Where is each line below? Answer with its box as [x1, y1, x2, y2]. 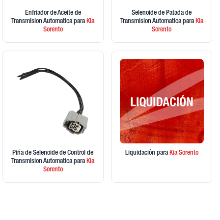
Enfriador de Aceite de [25, 10, 81, 17]
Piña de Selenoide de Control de [12, 149, 94, 157]
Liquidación [125, 149, 157, 157]
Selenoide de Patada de [132, 10, 192, 17]
